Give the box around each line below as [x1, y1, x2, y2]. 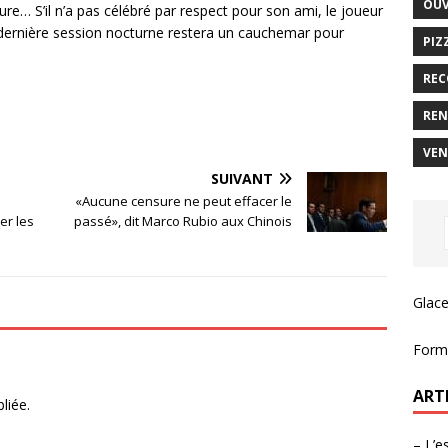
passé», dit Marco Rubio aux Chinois [74, 211, 293, 230]
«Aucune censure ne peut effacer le [75, 191, 293, 210]
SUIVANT [211, 168, 274, 188]
